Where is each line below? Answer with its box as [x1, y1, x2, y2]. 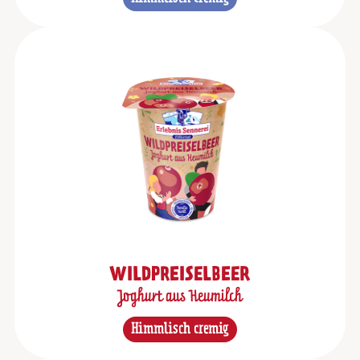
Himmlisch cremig [131, 322, 229, 338]
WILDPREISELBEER [109, 266, 251, 285]
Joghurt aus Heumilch [117, 289, 243, 305]
